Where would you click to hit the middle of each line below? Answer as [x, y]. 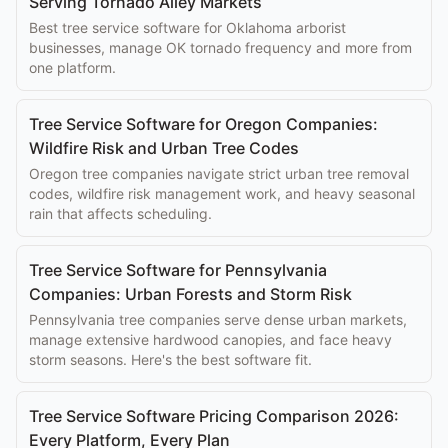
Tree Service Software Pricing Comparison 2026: [214, 416]
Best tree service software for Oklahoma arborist [187, 27]
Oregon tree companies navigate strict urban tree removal [219, 173]
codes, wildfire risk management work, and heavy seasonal [222, 193]
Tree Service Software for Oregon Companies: [203, 124]
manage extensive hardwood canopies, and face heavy [210, 339]
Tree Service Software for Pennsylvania [178, 270]
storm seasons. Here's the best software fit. [170, 359]
